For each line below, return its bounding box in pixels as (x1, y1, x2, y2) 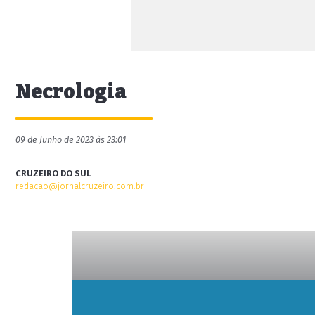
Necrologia (15, 80, 127, 103)
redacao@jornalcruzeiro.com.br (15, 181, 144, 191)
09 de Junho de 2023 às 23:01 (15, 134, 126, 145)
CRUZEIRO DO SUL (15, 168, 91, 179)
